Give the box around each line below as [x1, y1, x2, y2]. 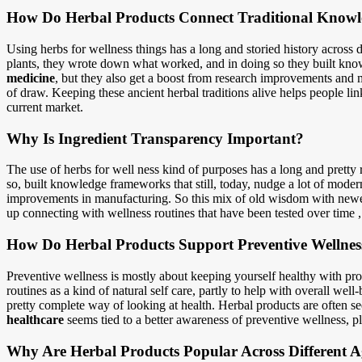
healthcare [6, 312, 64, 326]
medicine [6, 71, 55, 86]
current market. [6, 100, 83, 115]
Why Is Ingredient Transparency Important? [6, 129, 304, 147]
